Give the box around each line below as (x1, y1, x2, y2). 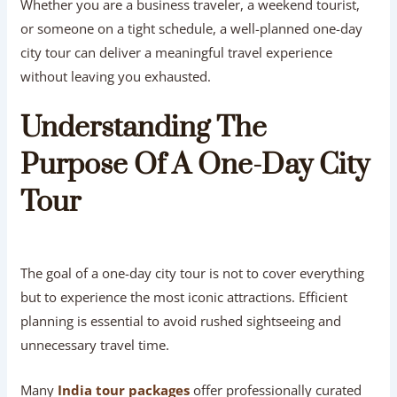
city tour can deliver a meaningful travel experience (20, 43, 333, 61)
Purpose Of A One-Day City (20, 146, 370, 183)
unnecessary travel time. (20, 335, 170, 354)
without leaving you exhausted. (20, 66, 212, 85)
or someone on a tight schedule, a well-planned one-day (20, 19, 363, 37)
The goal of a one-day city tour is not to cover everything (20, 263, 365, 282)
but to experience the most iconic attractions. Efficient (20, 287, 348, 306)
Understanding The (20, 109, 268, 146)
